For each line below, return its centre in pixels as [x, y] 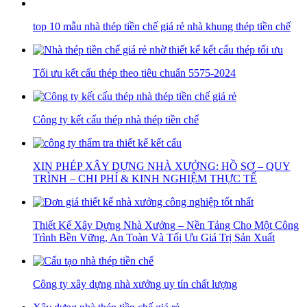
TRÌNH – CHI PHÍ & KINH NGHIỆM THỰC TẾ [145, 178]
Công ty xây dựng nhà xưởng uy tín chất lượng [135, 284]
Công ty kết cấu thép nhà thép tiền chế [116, 119]
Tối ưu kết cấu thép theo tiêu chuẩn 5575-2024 [134, 73]
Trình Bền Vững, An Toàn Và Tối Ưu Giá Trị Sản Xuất [154, 237]
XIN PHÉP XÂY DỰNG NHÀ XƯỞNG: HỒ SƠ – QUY [162, 166]
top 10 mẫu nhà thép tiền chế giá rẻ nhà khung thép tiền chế [162, 26]
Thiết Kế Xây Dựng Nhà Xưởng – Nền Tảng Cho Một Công [166, 225]
